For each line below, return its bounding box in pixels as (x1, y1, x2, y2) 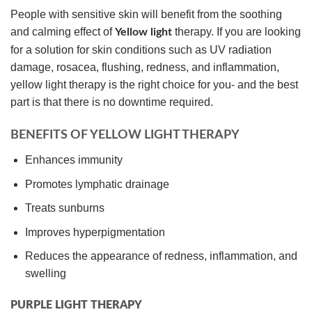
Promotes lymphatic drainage (24, 178, 169, 190)
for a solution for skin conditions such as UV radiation (10, 44, 272, 56)
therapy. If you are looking (172, 26, 301, 38)
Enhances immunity (24, 153, 123, 166)
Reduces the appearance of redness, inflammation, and (24, 250, 297, 263)
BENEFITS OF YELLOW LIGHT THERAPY (10, 128, 240, 141)
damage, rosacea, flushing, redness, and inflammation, (10, 61, 279, 74)
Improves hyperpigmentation (24, 226, 165, 238)
